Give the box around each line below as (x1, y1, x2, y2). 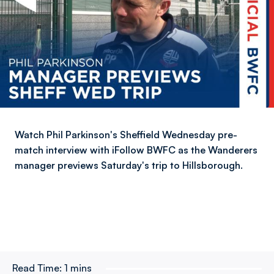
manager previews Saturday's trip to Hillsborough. (15, 159, 243, 171)
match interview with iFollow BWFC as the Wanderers (15, 144, 257, 156)
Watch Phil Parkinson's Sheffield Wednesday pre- (15, 128, 237, 141)
